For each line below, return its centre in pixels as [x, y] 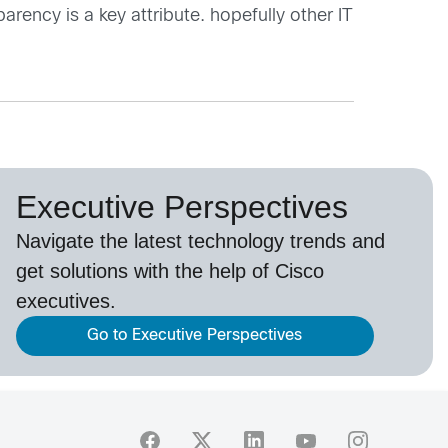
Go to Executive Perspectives [195, 335]
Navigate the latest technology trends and [200, 240]
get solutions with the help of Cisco [169, 270]
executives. [65, 300]
